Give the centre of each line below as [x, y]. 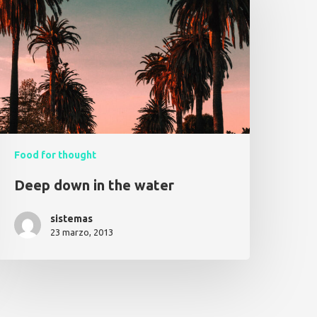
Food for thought [56, 155]
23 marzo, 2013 [82, 232]
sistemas [72, 219]
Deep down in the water [94, 185]
